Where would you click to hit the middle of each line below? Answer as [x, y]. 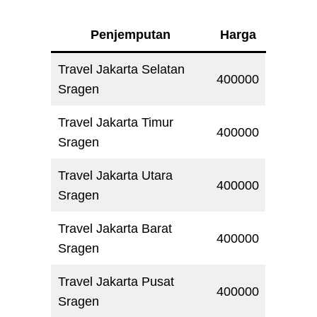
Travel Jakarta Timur [116, 122]
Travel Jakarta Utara [115, 175]
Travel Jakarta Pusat [116, 281]
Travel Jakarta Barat [115, 228]
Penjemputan [131, 34]
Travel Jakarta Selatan [121, 69]
